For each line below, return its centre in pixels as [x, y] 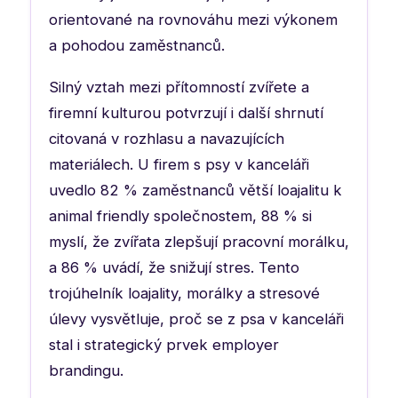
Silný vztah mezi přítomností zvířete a [179, 87]
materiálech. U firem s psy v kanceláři [179, 164]
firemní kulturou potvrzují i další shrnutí [186, 112]
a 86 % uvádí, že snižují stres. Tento [174, 267]
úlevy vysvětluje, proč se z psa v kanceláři [196, 318]
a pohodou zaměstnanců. [137, 45]
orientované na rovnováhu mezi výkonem [193, 19]
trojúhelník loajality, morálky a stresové [184, 293]
